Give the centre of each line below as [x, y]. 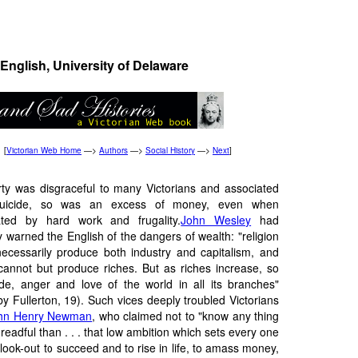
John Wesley [216, 220]
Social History [170, 150]
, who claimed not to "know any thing [186, 316]
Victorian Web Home [44, 150]
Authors [113, 150]
